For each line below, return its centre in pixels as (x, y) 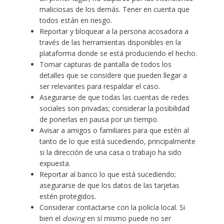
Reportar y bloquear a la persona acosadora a (114, 31)
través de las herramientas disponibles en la (110, 42)
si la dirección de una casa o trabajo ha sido (110, 152)
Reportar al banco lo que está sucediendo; (107, 174)
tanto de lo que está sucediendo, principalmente (117, 141)
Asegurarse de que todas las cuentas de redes (114, 97)
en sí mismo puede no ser (128, 218)
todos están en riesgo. (75, 20)
